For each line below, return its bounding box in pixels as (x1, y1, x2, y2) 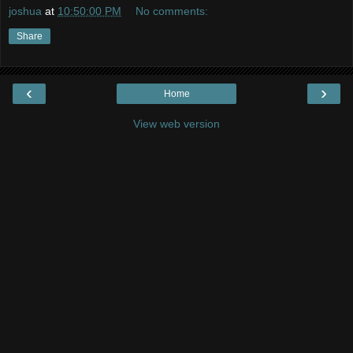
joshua (9, 5, 42, 18)
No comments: (136, 5, 209, 18)
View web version (133, 117, 220, 131)
